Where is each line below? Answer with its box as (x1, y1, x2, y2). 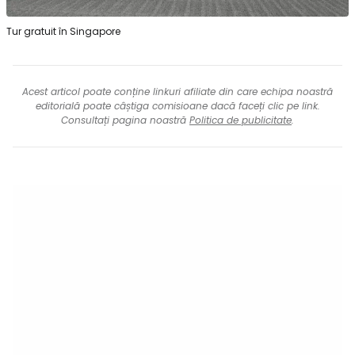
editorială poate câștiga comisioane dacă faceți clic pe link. (35, 99, 320, 113)
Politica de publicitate (189, 113, 292, 128)
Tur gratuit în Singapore (6, 25, 120, 39)
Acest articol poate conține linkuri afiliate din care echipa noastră (22, 85, 333, 99)
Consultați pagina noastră (61, 113, 189, 128)
